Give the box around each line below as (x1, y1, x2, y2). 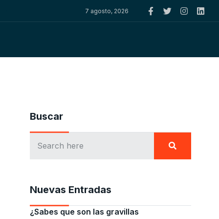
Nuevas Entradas (30, 184, 111, 196)
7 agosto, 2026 (85, 7, 129, 15)
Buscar (30, 110, 63, 123)
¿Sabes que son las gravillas (30, 207, 139, 217)
